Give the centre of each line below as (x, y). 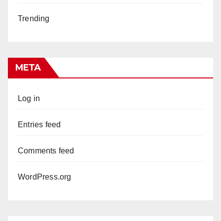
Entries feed (39, 124)
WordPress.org (45, 177)
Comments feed (46, 150)
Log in (29, 98)
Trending (34, 18)
